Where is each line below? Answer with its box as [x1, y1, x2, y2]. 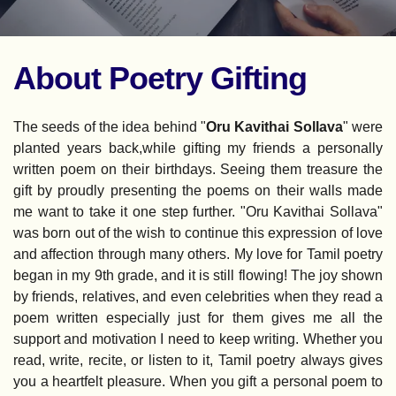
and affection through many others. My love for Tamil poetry [13, 247, 383, 263]
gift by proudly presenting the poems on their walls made [13, 183, 383, 199]
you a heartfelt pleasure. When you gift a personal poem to [13, 374, 383, 390]
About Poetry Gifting [13, 60, 307, 97]
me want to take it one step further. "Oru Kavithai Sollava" [13, 204, 383, 220]
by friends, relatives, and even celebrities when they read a [13, 289, 383, 305]
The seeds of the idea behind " [13, 119, 206, 135]
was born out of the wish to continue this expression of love [13, 225, 383, 241]
